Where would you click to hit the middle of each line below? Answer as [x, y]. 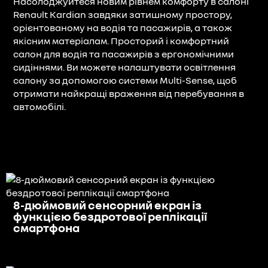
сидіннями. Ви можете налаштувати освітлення [124, 67]
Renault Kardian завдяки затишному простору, [123, 14]
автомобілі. [39, 106]
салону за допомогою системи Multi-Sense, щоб [125, 80]
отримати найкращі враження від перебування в [129, 93]
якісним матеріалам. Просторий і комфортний [121, 40]
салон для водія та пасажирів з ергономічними [124, 54]
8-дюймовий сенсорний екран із [107, 204]
